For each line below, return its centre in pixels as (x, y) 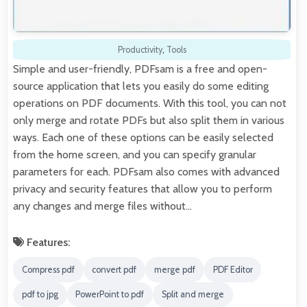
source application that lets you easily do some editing (141, 86)
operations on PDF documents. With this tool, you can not (150, 103)
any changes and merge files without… (102, 206)
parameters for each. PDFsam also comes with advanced (146, 172)
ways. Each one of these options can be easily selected (143, 138)
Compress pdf (48, 269)
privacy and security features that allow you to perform (143, 189)
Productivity (140, 50)
